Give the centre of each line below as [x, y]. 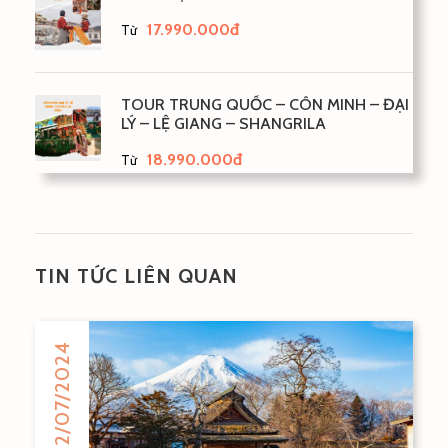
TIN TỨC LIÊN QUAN [136, 276]
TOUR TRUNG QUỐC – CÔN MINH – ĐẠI [265, 105]
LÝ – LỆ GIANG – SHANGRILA [223, 124]
